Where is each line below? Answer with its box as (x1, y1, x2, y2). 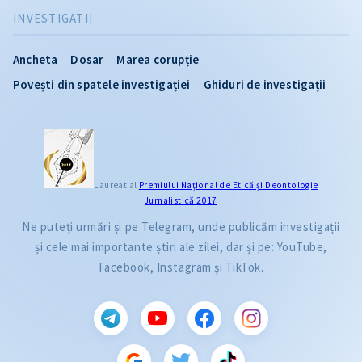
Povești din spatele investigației (13, 77, 191, 93)
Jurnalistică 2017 (145, 195, 217, 207)
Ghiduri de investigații (203, 77, 326, 93)
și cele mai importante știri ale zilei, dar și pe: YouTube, (35, 239, 327, 255)
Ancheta (13, 52, 58, 68)
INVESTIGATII (13, 11, 93, 27)
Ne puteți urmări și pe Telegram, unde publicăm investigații (22, 219, 340, 235)
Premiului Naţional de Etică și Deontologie (138, 179, 318, 192)
